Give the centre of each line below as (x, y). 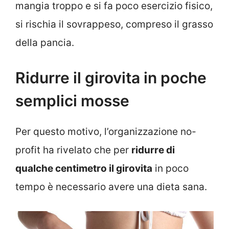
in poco (170, 169)
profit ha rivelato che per (73, 150)
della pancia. (45, 42)
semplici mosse (72, 101)
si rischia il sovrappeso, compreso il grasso (114, 24)
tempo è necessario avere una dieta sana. (111, 187)
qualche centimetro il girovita (84, 169)
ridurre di (153, 150)
